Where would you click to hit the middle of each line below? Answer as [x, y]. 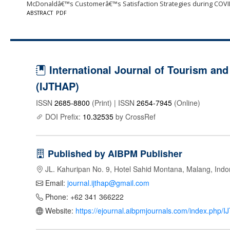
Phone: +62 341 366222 [83, 197]
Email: [55, 183]
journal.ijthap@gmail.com [108, 183]
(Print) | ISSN [113, 103]
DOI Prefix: [63, 117]
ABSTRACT [40, 13]
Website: [59, 211]
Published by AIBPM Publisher [114, 154]
